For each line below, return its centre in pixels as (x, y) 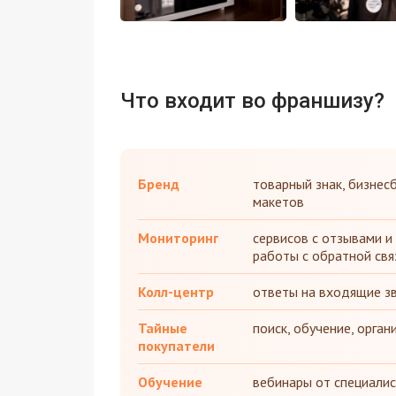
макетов (278, 202)
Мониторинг (178, 238)
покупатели (176, 346)
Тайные (162, 328)
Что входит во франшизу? (252, 101)
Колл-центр (175, 292)
